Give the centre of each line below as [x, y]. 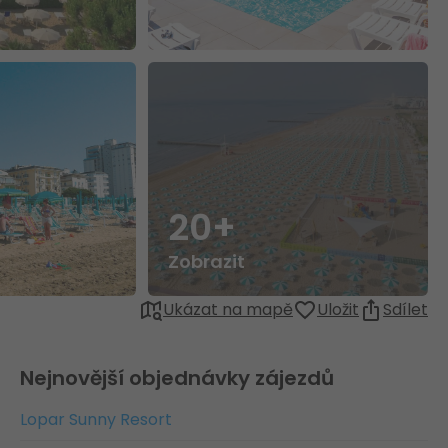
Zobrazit [206, 261]
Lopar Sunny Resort [96, 419]
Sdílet [405, 309]
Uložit [338, 309]
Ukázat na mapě [228, 309]
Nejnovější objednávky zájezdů [177, 378]
